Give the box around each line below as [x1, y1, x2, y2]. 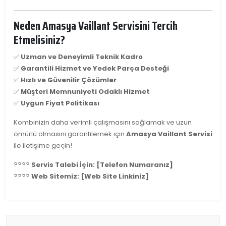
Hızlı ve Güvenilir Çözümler [21, 75, 117, 85]
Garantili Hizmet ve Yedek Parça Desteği [21, 63, 169, 73]
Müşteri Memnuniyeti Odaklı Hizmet [21, 86, 150, 96]
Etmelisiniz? [14, 30, 65, 49]
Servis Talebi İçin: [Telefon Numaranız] [31, 159, 173, 169]
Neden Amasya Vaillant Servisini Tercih [14, 16, 178, 35]
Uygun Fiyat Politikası [21, 98, 99, 108]
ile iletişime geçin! [14, 140, 72, 150]
